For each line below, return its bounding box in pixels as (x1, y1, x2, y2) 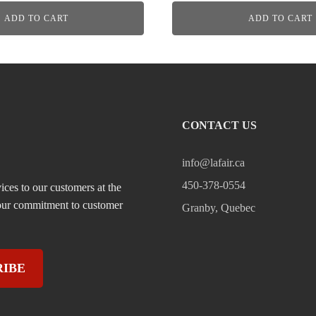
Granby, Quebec (181, 201, 255, 214)
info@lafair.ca (181, 156, 245, 169)
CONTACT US (181, 119, 257, 131)
